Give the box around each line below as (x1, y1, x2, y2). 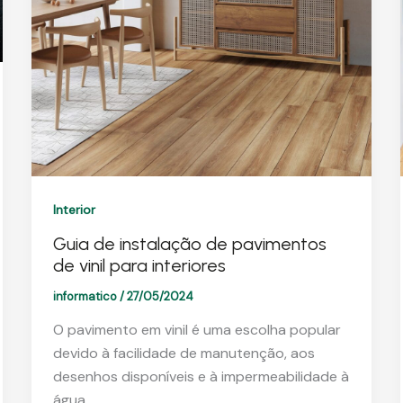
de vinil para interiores (52, 254, 226, 276)
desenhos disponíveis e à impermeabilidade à (52, 367, 349, 387)
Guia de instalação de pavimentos (52, 232, 327, 255)
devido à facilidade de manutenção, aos (52, 344, 315, 363)
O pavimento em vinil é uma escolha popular (52, 320, 341, 340)
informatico (52, 288, 120, 304)
